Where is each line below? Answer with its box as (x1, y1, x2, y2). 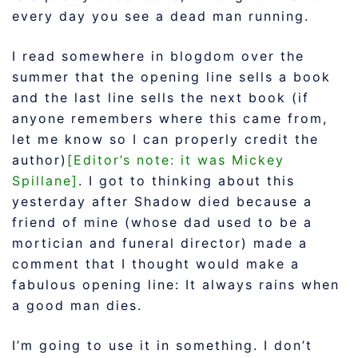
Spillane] (12, 173, 78, 189)
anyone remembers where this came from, (12, 110, 328, 126)
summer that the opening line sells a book (12, 69, 331, 85)
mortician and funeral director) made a (12, 235, 308, 251)
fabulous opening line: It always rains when (12, 276, 340, 292)
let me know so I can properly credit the (12, 131, 319, 147)
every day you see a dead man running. (12, 8, 309, 24)
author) (12, 152, 67, 168)
